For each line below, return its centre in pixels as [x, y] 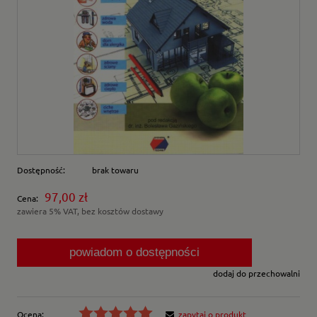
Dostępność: [41, 170]
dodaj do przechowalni [257, 273]
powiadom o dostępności [134, 253]
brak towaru [115, 170]
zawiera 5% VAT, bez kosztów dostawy [90, 211]
